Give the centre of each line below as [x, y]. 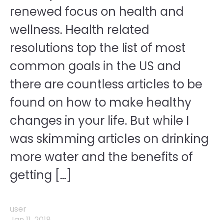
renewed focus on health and [97, 12]
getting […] [41, 175]
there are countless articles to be [106, 84]
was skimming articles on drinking [109, 139]
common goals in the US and [95, 66]
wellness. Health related [80, 30]
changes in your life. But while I [99, 121]
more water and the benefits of [101, 157]
